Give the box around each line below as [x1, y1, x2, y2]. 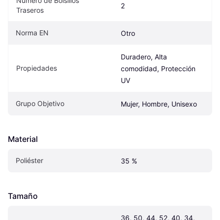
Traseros [16, 5, 44, 14]
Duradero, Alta [121, 52, 167, 61]
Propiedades [16, 63, 57, 72]
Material [8, 134, 38, 144]
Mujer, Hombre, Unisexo [121, 99, 197, 108]
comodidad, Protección [121, 64, 195, 73]
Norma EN [16, 28, 49, 37]
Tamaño [8, 191, 38, 201]
